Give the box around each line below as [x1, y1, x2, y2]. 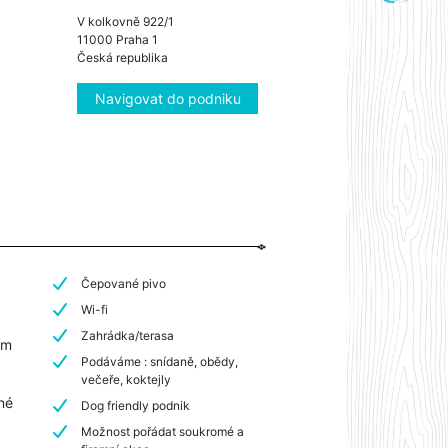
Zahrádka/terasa [81, 327, 175, 343]
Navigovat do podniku [94, 89, 241, 107]
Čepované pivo [81, 275, 167, 291]
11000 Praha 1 [77, 31, 158, 47]
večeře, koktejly [81, 371, 172, 387]
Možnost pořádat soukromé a [81, 423, 245, 439]
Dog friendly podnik [81, 397, 191, 413]
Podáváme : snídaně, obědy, [81, 353, 239, 369]
